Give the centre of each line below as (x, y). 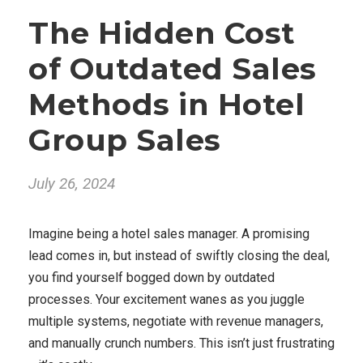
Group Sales (125, 140)
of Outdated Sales (173, 68)
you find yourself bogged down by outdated (152, 278)
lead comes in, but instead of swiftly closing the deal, (179, 256)
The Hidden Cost (162, 33)
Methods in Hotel (167, 104)
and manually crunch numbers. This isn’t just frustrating (181, 343)
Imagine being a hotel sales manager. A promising (169, 234)
